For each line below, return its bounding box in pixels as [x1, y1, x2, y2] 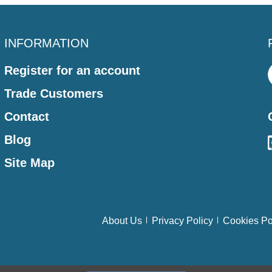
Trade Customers [4, 86, 103, 100]
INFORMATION [4, 36, 89, 50]
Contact [4, 109, 49, 123]
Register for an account [4, 63, 140, 77]
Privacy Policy [152, 215, 213, 226]
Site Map [4, 155, 55, 169]
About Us [102, 215, 142, 226]
